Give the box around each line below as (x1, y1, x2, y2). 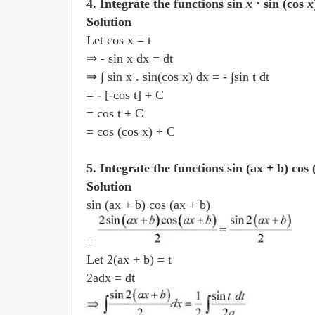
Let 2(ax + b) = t (86, 252, 175, 266)
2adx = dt (86, 271, 139, 285)
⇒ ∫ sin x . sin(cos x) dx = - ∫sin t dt (86, 70, 273, 84)
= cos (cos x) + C (86, 124, 179, 139)
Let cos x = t (86, 33, 155, 47)
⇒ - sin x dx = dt (86, 51, 176, 65)
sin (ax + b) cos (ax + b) (86, 198, 214, 212)
